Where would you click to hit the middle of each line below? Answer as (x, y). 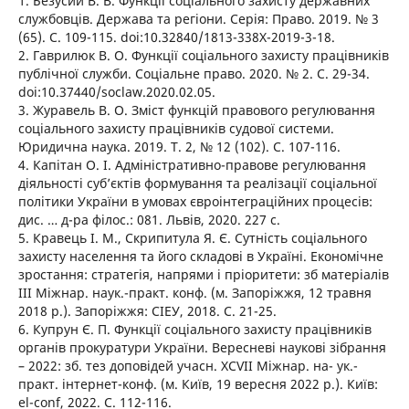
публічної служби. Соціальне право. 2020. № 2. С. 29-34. (194, 74)
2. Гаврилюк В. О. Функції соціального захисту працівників (203, 56)
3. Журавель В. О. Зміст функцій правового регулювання (196, 110)
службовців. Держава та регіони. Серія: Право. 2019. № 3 (198, 19)
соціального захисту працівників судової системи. (176, 129)
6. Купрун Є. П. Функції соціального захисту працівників (194, 330)
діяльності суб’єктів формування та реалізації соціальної (197, 184)
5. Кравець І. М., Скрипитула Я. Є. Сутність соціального (192, 238)
